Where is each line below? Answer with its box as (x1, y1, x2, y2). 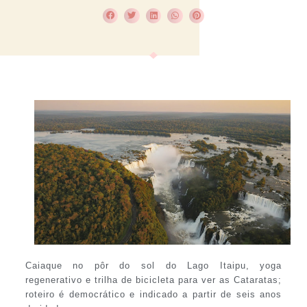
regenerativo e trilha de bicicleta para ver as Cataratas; (25, 274, 282, 285)
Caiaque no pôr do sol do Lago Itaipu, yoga (25, 260, 282, 271)
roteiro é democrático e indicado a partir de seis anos (25, 288, 282, 299)
